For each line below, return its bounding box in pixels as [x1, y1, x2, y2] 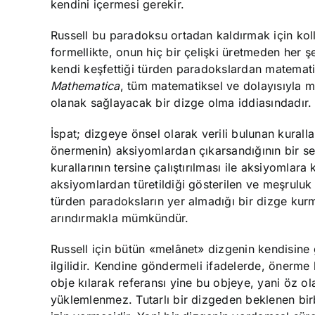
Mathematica [51, 78, 120, 93]
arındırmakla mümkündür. [51, 210, 189, 225]
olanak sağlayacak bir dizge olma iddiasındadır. [51, 95, 312, 110]
